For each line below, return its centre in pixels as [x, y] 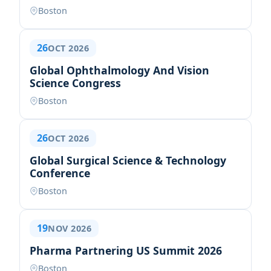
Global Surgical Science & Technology [128, 160]
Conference [60, 173]
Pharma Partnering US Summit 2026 [126, 250]
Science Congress [75, 83]
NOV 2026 [70, 228]
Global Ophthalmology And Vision [119, 70]
